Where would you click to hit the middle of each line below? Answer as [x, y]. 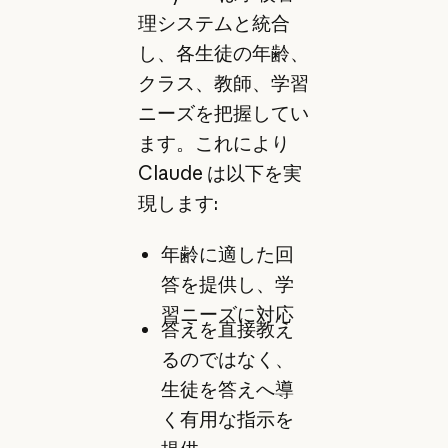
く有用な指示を [227, 419]
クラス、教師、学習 [223, 82]
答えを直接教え [227, 329]
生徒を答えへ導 [227, 389]
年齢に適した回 [227, 253]
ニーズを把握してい [223, 112]
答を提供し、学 [227, 283]
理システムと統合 [213, 22]
